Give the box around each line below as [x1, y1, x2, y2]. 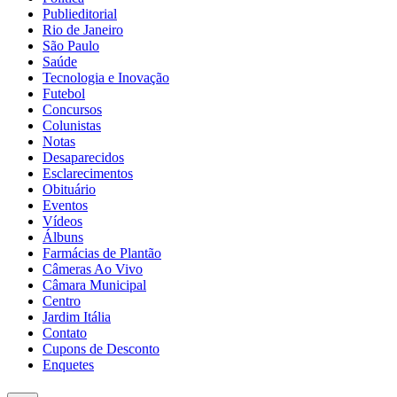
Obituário [43, 181, 96, 197]
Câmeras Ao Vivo [43, 261, 143, 276]
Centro [43, 292, 81, 308]
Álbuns [43, 229, 83, 245]
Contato [43, 324, 87, 340]
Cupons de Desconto [43, 340, 160, 356]
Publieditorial [43, 5, 117, 21]
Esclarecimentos [43, 165, 133, 181]
